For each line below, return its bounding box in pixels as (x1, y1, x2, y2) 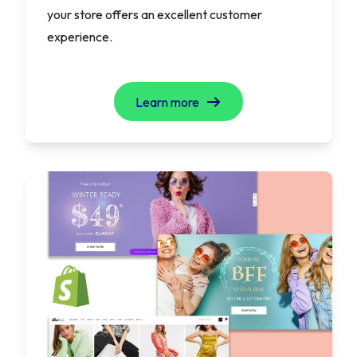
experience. (46, 29, 112, 45)
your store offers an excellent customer (46, 6, 262, 23)
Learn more (135, 93, 202, 110)
